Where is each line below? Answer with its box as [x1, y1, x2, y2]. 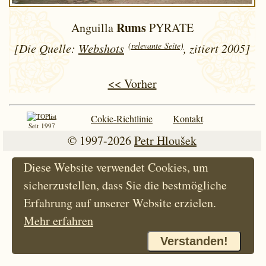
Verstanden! [160, 235, 228, 248]
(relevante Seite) [128, 40, 183, 52]
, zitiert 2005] [183, 40, 250, 56]
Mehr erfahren [24, 213, 93, 229]
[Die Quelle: [14, 40, 78, 56]
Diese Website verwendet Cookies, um [24, 159, 208, 175]
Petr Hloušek [134, 132, 197, 149]
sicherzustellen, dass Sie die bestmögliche [24, 177, 227, 193]
